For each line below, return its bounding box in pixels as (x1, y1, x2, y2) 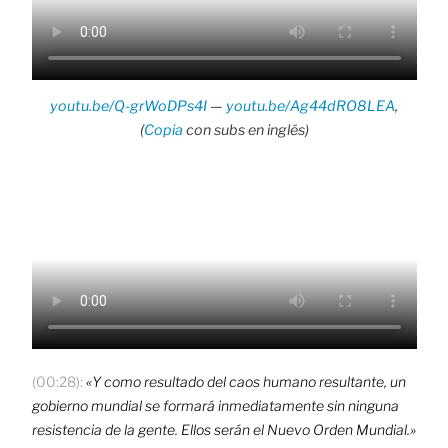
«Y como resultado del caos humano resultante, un (85, 372, 406, 390)
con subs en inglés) (182, 121, 309, 139)
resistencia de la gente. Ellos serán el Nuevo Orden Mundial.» (31, 420, 416, 438)
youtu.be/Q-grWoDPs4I (50, 97, 207, 115)
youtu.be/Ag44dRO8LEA (226, 97, 395, 115)
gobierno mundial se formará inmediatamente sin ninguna (31, 396, 399, 414)
